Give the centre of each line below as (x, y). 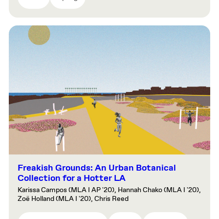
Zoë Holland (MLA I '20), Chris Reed (73, 199)
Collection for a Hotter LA (72, 179)
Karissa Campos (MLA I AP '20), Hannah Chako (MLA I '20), (109, 190)
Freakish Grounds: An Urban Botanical (97, 168)
